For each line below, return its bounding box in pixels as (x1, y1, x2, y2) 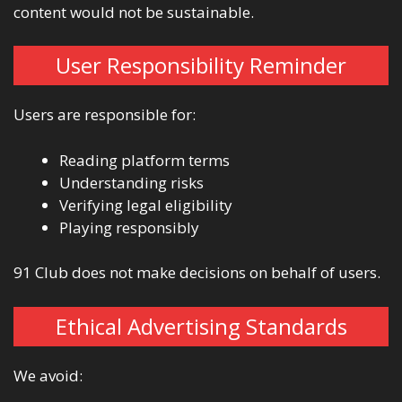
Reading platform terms (59, 149, 230, 170)
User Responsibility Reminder (56, 50, 346, 81)
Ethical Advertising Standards (55, 310, 347, 341)
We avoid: (13, 364, 83, 386)
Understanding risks (59, 171, 204, 193)
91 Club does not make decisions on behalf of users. (13, 262, 380, 284)
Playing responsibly (59, 216, 199, 238)
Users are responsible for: (13, 104, 196, 126)
